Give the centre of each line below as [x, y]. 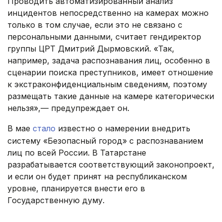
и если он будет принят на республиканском [97, 177]
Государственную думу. [56, 200]
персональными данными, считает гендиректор [104, 37]
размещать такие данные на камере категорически [111, 96]
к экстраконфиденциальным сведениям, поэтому [107, 84]
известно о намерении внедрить [123, 129]
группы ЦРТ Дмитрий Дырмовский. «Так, [91, 49]
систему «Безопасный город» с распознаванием [105, 141]
